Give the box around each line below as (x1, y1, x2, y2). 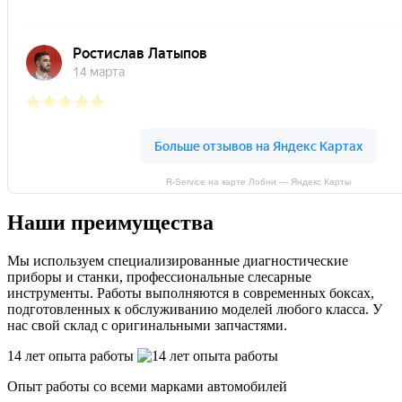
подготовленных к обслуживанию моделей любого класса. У (7, 301, 382, 318)
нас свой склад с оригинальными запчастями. (7, 318, 287, 334)
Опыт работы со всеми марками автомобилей (7, 379, 287, 395)
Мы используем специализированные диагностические (7, 253, 348, 269)
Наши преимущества (7, 211, 214, 235)
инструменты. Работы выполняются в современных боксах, (7, 285, 374, 301)
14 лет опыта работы (7, 348, 137, 364)
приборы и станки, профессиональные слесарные (7, 269, 311, 285)
